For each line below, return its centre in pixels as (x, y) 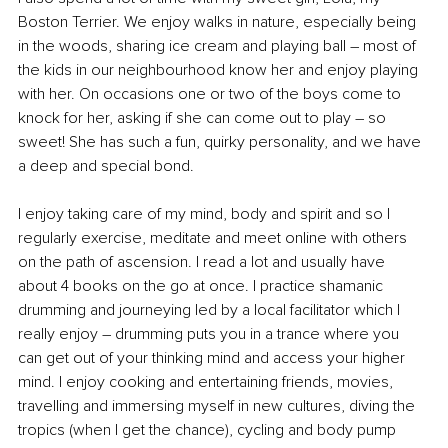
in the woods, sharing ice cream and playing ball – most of (219, 45)
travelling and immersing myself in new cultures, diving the (218, 405)
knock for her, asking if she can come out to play (186, 117)
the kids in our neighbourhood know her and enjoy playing (220, 69)
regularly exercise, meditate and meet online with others (214, 237)
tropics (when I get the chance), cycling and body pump (207, 429)
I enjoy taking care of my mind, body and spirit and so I (206, 213)
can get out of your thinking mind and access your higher (213, 357)
